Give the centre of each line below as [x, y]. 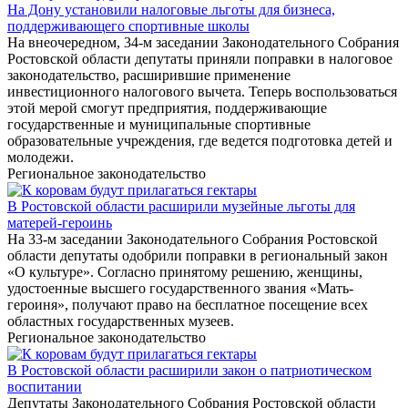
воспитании [45, 387]
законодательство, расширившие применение [149, 76]
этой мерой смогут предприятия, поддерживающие [167, 108]
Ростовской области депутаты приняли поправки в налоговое [200, 59]
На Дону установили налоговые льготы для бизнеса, [171, 10]
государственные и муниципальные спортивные [159, 125]
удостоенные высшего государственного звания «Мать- [180, 289]
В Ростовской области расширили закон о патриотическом [189, 371]
